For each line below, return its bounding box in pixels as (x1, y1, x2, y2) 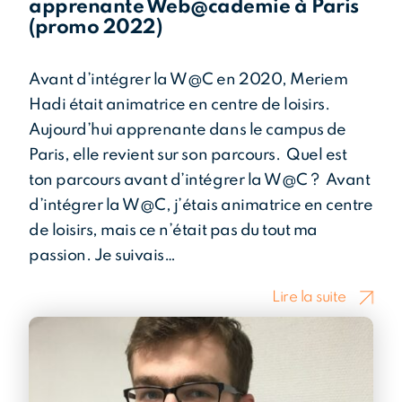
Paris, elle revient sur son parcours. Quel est (29, 147, 347, 164)
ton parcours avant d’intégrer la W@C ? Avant (29, 172, 371, 189)
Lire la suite (272, 289, 346, 305)
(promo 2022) (29, 18, 162, 39)
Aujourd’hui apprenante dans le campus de (29, 122, 346, 139)
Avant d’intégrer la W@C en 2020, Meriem (29, 72, 348, 89)
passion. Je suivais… (29, 248, 176, 265)
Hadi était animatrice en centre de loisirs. (29, 97, 330, 114)
